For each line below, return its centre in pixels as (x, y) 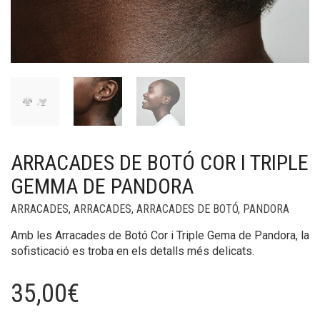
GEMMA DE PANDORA (102, 186)
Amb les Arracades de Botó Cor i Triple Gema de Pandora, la (160, 235)
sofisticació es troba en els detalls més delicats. (132, 251)
